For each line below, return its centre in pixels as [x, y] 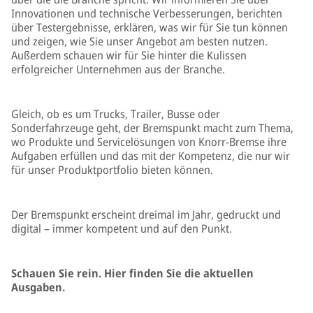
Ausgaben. [38, 287]
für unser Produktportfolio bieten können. [112, 170]
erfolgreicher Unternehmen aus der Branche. [118, 69]
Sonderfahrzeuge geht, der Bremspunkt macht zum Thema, [152, 128]
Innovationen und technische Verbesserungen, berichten [147, 13]
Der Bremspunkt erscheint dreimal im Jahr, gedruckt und [146, 214]
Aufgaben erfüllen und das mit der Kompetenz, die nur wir [151, 156]
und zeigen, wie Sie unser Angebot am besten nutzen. [139, 41]
